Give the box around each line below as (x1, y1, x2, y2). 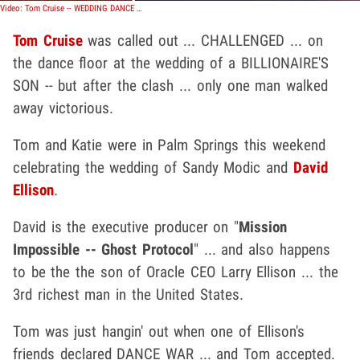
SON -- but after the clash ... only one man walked (13, 76, 328, 95)
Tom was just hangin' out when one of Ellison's (13, 321, 305, 341)
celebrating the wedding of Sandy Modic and (13, 157, 293, 177)
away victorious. (13, 98, 113, 117)
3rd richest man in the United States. (13, 284, 244, 304)
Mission (239, 217, 288, 236)
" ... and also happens (194, 239, 330, 259)
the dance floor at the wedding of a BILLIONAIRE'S (13, 53, 329, 72)
